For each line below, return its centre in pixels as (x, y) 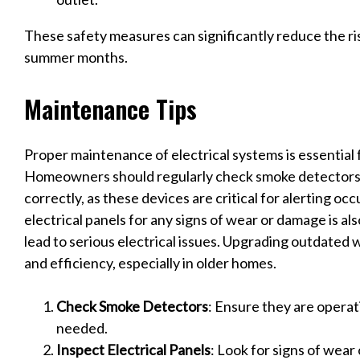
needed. (82, 327)
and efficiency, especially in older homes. (150, 262)
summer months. (76, 57)
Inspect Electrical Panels (133, 349)
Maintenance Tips (110, 109)
